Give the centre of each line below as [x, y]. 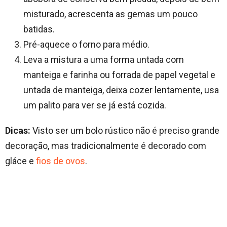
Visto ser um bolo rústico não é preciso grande [125, 130]
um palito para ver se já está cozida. [95, 105]
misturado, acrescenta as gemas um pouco [110, 14]
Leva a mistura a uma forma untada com [104, 59]
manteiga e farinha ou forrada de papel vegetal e [119, 74]
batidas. [39, 29]
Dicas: [18, 130]
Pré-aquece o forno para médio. [86, 44]
